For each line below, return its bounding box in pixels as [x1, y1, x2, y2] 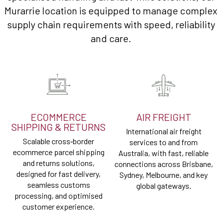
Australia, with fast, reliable [118, 148, 209, 158]
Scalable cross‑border [23, 136, 94, 146]
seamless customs [27, 180, 90, 190]
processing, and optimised [14, 191, 103, 201]
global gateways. [136, 181, 191, 191]
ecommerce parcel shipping [12, 147, 105, 157]
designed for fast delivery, [16, 169, 101, 179]
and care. [91, 32, 131, 45]
